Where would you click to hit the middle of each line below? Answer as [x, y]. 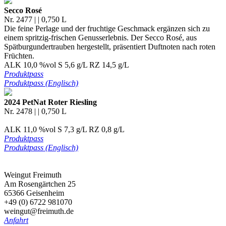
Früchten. [19, 55]
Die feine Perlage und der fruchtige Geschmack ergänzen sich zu [107, 28]
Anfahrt [16, 220]
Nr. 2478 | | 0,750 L [35, 111]
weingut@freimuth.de [39, 211]
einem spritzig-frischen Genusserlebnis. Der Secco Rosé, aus [100, 37]
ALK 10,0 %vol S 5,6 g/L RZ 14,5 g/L [67, 65]
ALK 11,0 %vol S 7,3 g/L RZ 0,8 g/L [64, 129]
